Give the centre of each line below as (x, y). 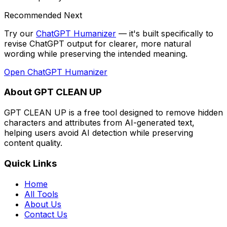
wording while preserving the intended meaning (95, 53)
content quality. (33, 143)
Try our (19, 33)
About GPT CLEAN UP (53, 92)
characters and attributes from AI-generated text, (99, 123)
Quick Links (30, 163)
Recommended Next (43, 15)
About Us (43, 204)
